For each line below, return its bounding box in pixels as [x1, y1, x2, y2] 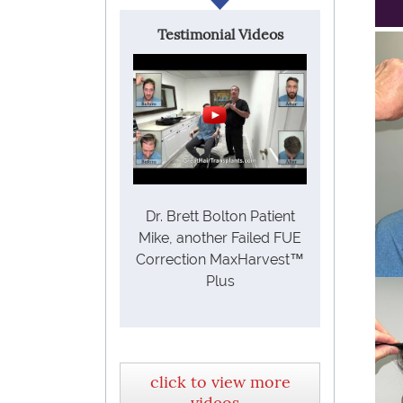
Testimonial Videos [157, 24, 283, 43]
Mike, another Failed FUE [139, 228, 301, 246]
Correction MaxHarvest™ [136, 250, 304, 268]
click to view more [149, 371, 291, 392]
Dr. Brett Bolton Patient [145, 207, 295, 225]
